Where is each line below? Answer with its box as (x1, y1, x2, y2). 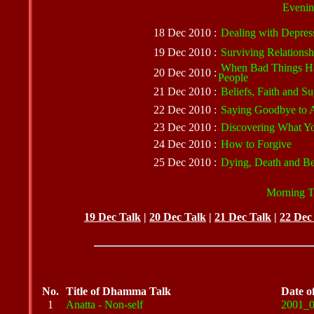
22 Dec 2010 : (153, 104, 217, 116)
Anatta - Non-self (66, 299, 144, 310)
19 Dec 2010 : (153, 46, 217, 58)
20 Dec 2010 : (153, 67, 217, 78)
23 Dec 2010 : (153, 121, 217, 133)
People (218, 71, 251, 83)
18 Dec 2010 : (153, 27, 217, 39)
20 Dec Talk (149, 211, 206, 223)
